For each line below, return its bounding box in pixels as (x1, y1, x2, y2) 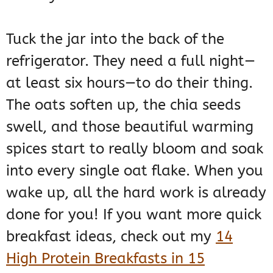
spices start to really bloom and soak (6, 140, 263, 158)
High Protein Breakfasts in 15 (6, 250, 205, 268)
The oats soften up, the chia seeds (6, 96, 241, 114)
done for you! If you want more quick (6, 206, 261, 224)
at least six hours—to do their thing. (6, 74, 253, 92)
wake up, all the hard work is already (6, 184, 266, 202)
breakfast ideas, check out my (6, 228, 216, 246)
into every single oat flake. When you (6, 162, 263, 180)
